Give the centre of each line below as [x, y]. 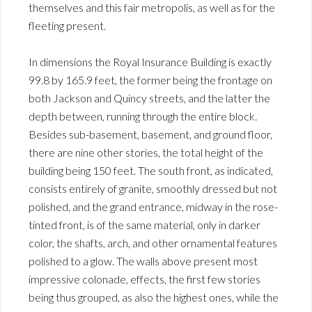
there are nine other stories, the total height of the [146, 152]
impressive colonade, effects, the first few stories [145, 279]
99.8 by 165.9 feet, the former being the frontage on [150, 79]
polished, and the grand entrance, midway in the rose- [153, 206]
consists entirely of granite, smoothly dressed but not [153, 188]
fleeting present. [67, 25]
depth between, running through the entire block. [143, 116]
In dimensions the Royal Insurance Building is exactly [150, 61]
